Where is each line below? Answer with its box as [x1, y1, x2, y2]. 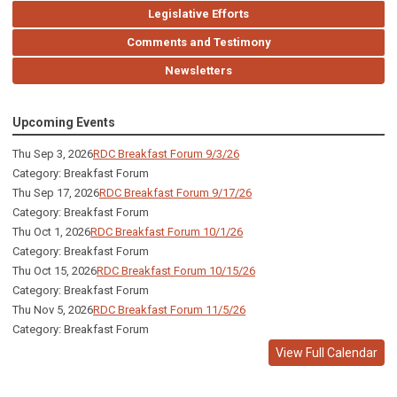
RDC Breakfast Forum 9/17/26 [99, 186, 252, 200]
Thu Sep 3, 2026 [12, 147, 93, 161]
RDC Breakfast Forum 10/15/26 [97, 264, 255, 278]
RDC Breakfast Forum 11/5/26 [93, 303, 245, 317]
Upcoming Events [12, 115, 115, 130]
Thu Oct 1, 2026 [12, 225, 90, 239]
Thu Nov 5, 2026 [12, 303, 93, 317]
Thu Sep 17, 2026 [12, 186, 99, 200]
